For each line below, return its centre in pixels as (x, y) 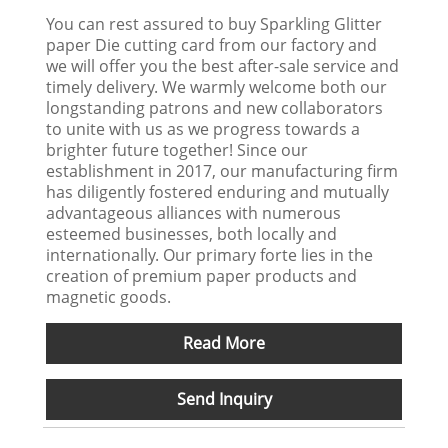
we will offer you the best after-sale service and (223, 65)
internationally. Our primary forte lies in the (210, 254)
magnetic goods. (109, 296)
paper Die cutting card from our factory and (212, 44)
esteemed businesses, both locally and (192, 233)
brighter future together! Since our (177, 149)
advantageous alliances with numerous (194, 212)
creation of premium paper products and (202, 275)
